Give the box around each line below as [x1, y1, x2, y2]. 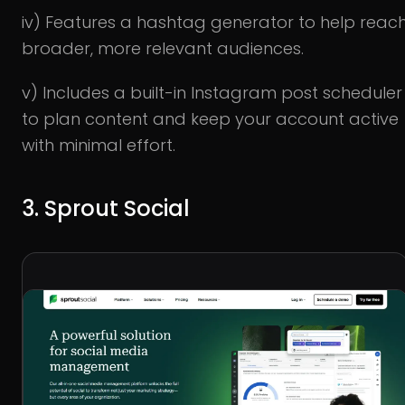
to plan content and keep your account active [22, 107, 399, 130]
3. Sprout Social [22, 193, 190, 223]
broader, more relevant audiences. [22, 36, 304, 60]
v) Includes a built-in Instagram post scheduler [22, 80, 402, 104]
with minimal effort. [22, 133, 175, 156]
